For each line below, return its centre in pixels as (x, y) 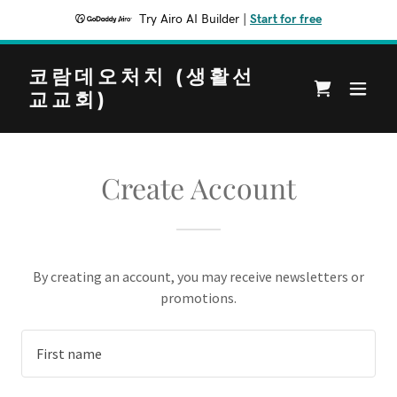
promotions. (198, 298)
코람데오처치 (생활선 (142, 77)
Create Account (198, 187)
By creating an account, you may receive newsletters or (198, 276)
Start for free (286, 19)
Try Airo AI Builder (189, 19)
